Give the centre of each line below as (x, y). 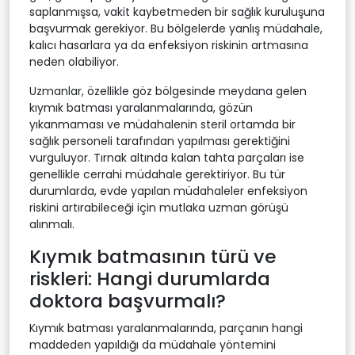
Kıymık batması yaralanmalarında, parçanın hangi (166, 328)
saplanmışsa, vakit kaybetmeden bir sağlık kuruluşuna (177, 11)
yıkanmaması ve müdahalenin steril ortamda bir (162, 124)
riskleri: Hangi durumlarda (150, 278)
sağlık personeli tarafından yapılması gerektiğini (160, 141)
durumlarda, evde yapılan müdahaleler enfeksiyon (168, 191)
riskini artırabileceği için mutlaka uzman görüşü (159, 207)
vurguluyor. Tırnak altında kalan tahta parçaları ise (167, 157)
